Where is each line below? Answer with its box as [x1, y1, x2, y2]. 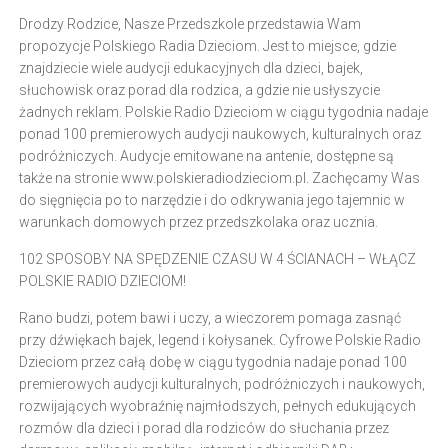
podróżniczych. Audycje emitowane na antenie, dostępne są [19, 148, 394, 164]
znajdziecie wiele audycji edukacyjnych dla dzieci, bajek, [19, 60, 363, 76]
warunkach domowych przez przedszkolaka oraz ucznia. [19, 214, 378, 230]
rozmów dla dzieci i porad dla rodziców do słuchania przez [19, 420, 389, 436]
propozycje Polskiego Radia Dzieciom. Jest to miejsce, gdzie [19, 38, 396, 54]
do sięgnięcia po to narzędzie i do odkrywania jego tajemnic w [19, 192, 405, 208]
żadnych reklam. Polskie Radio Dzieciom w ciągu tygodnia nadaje [19, 104, 428, 120]
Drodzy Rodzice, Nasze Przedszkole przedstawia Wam [19, 16, 361, 32]
